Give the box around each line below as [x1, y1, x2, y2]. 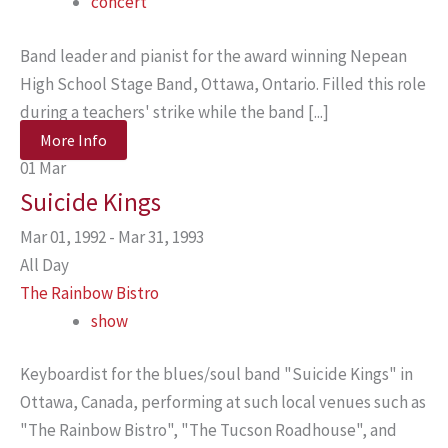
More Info [40, 129, 107, 150]
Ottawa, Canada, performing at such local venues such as [20, 391, 426, 413]
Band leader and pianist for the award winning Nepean [20, 44, 407, 67]
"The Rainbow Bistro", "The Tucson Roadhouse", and [20, 419, 397, 441]
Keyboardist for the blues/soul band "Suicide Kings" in [20, 363, 413, 385]
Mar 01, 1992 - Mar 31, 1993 [20, 225, 216, 248]
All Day [20, 253, 69, 276]
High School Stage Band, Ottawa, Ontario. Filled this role [20, 72, 426, 95]
